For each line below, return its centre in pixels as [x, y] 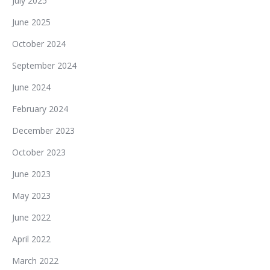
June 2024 [31, 87]
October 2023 [39, 152]
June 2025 [31, 22]
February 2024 [40, 109]
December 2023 [43, 130]
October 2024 [39, 44]
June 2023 [31, 174]
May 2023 [31, 196]
